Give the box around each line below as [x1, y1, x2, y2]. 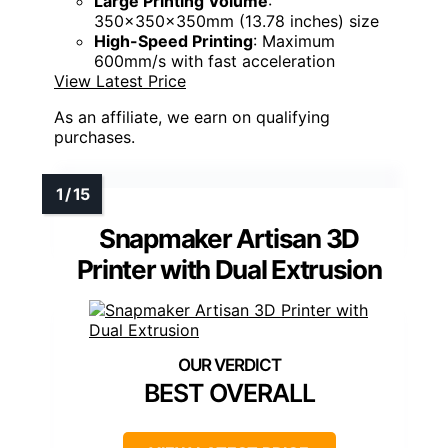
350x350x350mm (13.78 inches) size [94, 10, 379, 31]
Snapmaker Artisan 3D [99, 222, 359, 254]
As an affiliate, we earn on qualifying [54, 106, 330, 127]
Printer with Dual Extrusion [76, 253, 382, 285]
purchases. [54, 126, 135, 147]
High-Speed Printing [94, 30, 253, 51]
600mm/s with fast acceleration [94, 50, 335, 71]
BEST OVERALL [143, 377, 315, 408]
